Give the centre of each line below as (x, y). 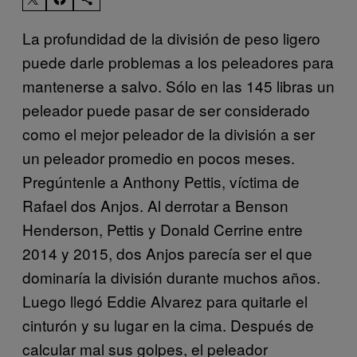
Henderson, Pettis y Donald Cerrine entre (163, 229)
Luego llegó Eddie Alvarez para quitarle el (165, 300)
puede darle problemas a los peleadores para (178, 61)
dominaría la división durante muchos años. (171, 277)
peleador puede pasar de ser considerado (166, 109)
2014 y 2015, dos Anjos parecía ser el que (167, 253)
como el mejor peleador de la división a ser (169, 133)
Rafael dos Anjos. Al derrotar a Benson (155, 205)
